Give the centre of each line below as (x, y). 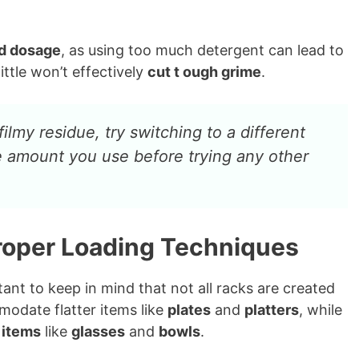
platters (272, 310)
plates (189, 310)
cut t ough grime (204, 72)
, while (321, 310)
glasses (98, 331)
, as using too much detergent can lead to (202, 50)
